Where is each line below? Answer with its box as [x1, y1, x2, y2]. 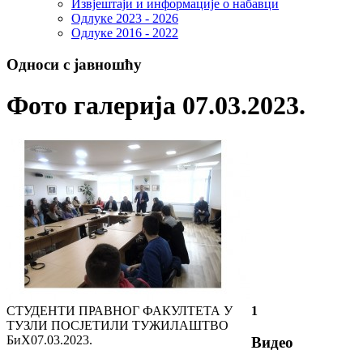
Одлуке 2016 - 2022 [71, 26, 178, 41]
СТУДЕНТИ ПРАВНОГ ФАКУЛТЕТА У [6, 303, 233, 318]
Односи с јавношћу [6, 56, 142, 74]
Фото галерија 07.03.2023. [6, 91, 305, 121]
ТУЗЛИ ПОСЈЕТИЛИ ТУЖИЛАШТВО [6, 318, 228, 332]
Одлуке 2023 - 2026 [71, 11, 178, 26]
